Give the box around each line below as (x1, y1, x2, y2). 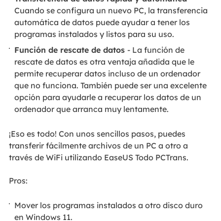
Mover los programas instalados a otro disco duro (14, 200, 203, 210)
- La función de (127, 44, 185, 55)
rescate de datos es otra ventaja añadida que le (14, 56, 195, 67)
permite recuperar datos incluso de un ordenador (14, 68, 201, 78)
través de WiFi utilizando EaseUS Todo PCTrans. (8, 152, 188, 163)
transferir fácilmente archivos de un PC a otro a (8, 141, 188, 151)
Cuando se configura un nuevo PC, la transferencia (14, 5, 208, 16)
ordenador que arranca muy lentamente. (14, 104, 169, 114)
